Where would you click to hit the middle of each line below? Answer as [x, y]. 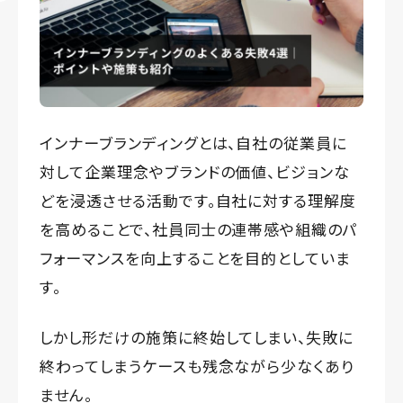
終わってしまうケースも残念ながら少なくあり [197, 366]
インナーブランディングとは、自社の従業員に [194, 143]
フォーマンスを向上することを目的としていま [196, 258]
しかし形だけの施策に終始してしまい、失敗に [197, 337]
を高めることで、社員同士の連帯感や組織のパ [199, 229]
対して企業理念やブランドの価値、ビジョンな [195, 172]
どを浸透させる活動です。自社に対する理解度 [198, 201]
